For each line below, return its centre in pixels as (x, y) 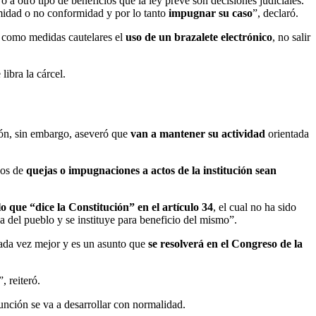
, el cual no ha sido (255, 207)
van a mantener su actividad (198, 134)
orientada (287, 134)
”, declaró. (275, 13)
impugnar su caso (209, 13)
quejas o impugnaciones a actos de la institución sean (150, 171)
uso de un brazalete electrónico (199, 37)
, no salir (291, 37)
